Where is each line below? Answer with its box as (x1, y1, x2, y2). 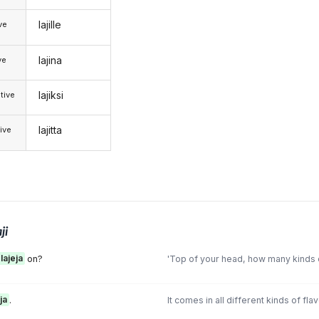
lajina (38, 53, 62, 66)
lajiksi (38, 89, 63, 102)
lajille (38, 19, 61, 31)
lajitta (38, 124, 62, 137)
